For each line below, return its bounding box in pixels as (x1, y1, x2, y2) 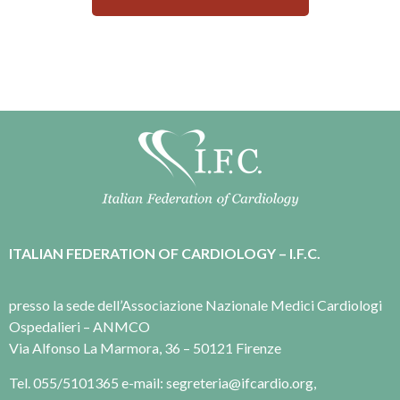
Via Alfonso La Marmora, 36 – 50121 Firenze (9, 339, 281, 357)
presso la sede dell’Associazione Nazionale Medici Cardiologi (9, 296, 382, 314)
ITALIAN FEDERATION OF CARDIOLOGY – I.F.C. (9, 245, 321, 262)
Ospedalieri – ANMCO (9, 318, 150, 336)
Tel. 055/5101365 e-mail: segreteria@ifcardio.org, (9, 373, 316, 391)
